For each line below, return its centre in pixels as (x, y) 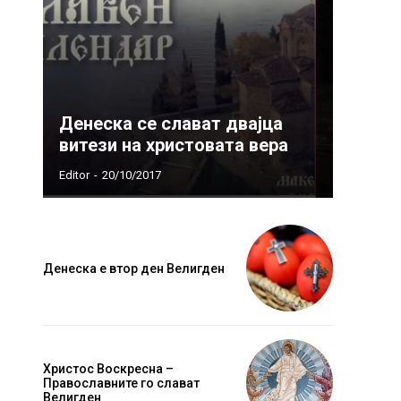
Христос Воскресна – (108, 368)
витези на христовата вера (174, 145)
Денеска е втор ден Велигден (134, 268)
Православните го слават (121, 383)
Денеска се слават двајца (171, 124)
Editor (74, 175)
